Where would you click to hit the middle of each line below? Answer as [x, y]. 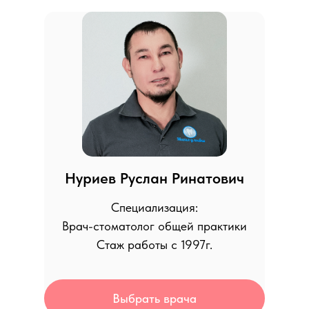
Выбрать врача [154, 298]
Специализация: [154, 207]
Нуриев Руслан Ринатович [154, 178]
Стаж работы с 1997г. [154, 245]
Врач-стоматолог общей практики [154, 226]
